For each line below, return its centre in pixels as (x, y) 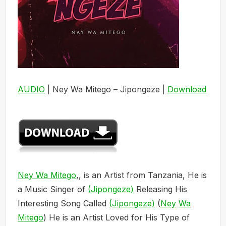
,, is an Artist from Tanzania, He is (142, 175)
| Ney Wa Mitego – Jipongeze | (106, 89)
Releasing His (160, 189)
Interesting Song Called (63, 203)
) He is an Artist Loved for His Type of (117, 217)
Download (187, 89)
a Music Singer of (53, 189)
